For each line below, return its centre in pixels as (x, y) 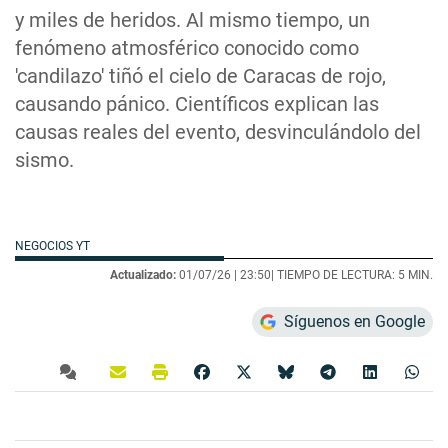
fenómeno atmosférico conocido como (187, 47)
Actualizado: (143, 274)
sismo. (44, 159)
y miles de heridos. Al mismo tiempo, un (192, 19)
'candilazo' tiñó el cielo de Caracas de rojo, (200, 75)
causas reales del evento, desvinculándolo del (218, 131)
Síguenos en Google (354, 321)
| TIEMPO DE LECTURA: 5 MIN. (352, 274)
